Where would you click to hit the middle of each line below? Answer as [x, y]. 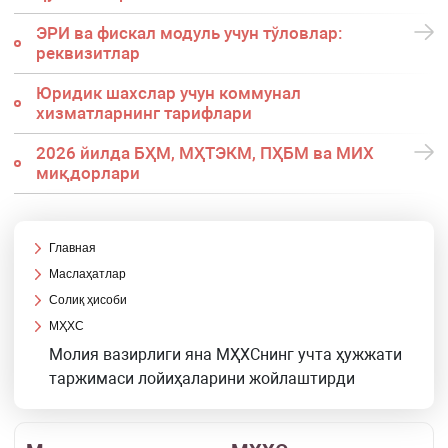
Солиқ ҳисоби [88, 300]
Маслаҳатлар [88, 274]
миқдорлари [87, 173]
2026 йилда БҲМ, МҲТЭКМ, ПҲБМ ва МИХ [204, 153]
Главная [73, 248]
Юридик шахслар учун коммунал [168, 93]
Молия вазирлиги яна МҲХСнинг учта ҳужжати [226, 355]
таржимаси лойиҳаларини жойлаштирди [202, 379]
